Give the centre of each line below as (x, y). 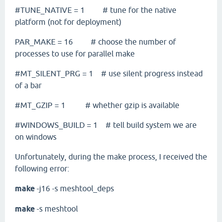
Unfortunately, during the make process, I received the (111, 157)
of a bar (28, 85)
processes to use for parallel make (75, 54)
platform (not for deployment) (68, 22)
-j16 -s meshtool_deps (74, 188)
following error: (43, 168)
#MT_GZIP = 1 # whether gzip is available (97, 105)
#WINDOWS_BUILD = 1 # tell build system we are (106, 125)
